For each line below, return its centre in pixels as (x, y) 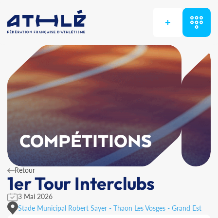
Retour (25, 170)
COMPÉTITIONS (86, 142)
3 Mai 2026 (35, 196)
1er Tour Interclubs (81, 183)
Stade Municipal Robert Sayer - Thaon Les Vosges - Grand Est (110, 208)
